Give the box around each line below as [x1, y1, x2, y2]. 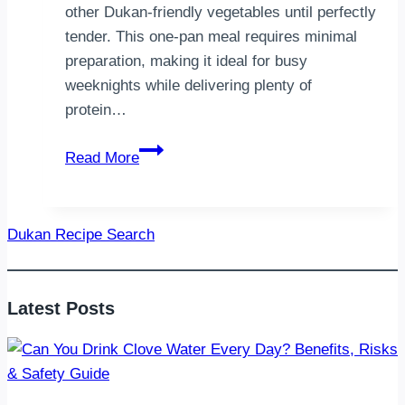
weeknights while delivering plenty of [65, 76, 312, 94]
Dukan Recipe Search [7, 225, 155, 243]
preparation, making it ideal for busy [65, 52, 307, 70]
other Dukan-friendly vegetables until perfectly [65, 3, 376, 21]
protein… [65, 100, 127, 118]
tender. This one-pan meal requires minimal [65, 27, 357, 45]
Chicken [138, 188, 193, 206]
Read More [65, 148, 139, 166]
